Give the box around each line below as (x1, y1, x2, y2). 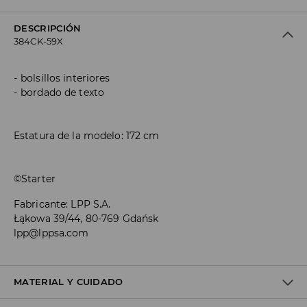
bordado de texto (21, 86, 105, 99)
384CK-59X (14, 36, 64, 47)
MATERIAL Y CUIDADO (14, 276, 123, 288)
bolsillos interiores (21, 72, 110, 85)
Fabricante (14, 198, 66, 211)
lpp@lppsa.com (14, 227, 89, 240)
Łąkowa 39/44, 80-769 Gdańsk (14, 212, 159, 225)
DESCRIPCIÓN (14, 23, 82, 34)
